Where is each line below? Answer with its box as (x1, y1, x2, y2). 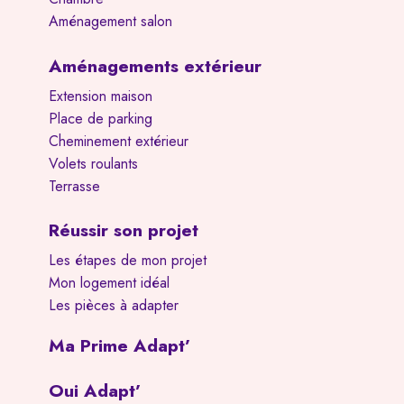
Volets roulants (48, 152, 138, 174)
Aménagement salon (48, 10, 172, 32)
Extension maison (48, 85, 152, 106)
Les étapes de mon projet (48, 249, 207, 271)
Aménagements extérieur (48, 52, 262, 78)
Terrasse (48, 175, 100, 197)
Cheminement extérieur (48, 130, 188, 151)
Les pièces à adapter (48, 294, 179, 316)
